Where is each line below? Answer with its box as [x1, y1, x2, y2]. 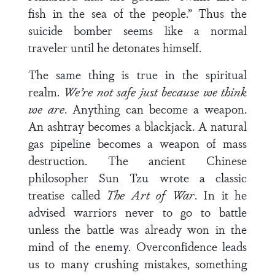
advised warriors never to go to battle [28, 203, 247, 220]
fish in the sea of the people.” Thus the [28, 4, 247, 21]
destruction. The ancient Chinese [28, 152, 247, 169]
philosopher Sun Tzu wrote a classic [28, 169, 247, 186]
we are [28, 100, 65, 117]
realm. [28, 83, 64, 100]
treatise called [28, 186, 106, 203]
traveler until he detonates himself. [28, 39, 201, 56]
